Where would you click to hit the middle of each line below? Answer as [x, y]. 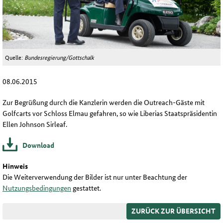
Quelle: [15, 57]
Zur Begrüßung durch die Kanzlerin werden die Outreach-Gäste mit [104, 102]
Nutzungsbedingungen [37, 188]
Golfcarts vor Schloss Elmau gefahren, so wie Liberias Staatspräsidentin [110, 113]
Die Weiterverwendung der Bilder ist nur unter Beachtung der [95, 177]
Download [38, 145]
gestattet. [86, 188]
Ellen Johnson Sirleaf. [35, 124]
